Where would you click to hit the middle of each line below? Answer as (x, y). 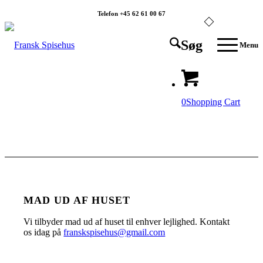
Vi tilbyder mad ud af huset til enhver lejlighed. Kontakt (127, 222)
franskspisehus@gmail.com (114, 232)
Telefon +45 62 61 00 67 (131, 14)
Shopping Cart (213, 102)
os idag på (44, 232)
